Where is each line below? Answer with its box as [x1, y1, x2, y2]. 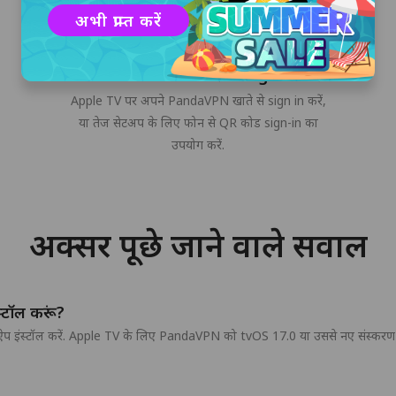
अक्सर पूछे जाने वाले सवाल [28, 224, 368, 267]
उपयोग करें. [171, 136, 225, 153]
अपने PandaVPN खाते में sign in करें [75, 65, 321, 86]
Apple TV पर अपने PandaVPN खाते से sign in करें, [70, 92, 326, 109]
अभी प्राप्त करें [75, 9, 162, 31]
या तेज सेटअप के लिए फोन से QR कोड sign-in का [78, 114, 318, 131]
